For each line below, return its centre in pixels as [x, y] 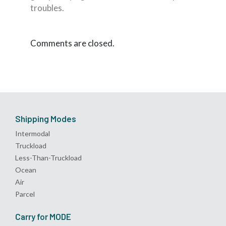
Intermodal [33, 133]
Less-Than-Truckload [48, 157]
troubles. [47, 8]
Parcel [25, 194]
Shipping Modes [46, 119]
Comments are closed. [72, 43]
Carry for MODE [43, 216]
